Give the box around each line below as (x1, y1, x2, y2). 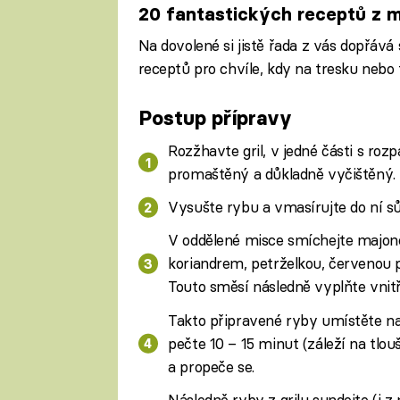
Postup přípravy (137, 104, 292, 130)
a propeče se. (168, 356, 254, 376)
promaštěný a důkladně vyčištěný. (168, 163, 396, 183)
